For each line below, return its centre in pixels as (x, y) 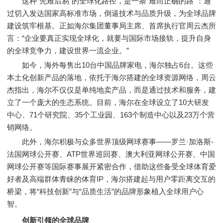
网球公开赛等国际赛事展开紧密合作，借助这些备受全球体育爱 (111, 167)
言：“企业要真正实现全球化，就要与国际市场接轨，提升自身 (109, 38)
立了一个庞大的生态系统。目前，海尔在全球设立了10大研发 (108, 102)
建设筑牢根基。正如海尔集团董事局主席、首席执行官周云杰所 (111, 26)
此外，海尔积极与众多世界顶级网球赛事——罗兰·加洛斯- (110, 142)
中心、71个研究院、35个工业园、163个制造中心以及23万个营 (111, 115)
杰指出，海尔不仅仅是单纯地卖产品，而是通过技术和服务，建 (111, 90)
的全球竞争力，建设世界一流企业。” (68, 51)
